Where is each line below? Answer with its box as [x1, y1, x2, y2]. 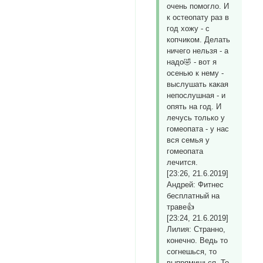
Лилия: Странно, [167, 225, 226, 234]
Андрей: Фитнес [167, 180, 224, 190]
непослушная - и [167, 91, 226, 100]
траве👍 [167, 203, 195, 212]
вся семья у [167, 136, 210, 145]
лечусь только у [167, 113, 225, 123]
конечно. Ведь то [167, 236, 228, 245]
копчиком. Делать [167, 35, 231, 45]
